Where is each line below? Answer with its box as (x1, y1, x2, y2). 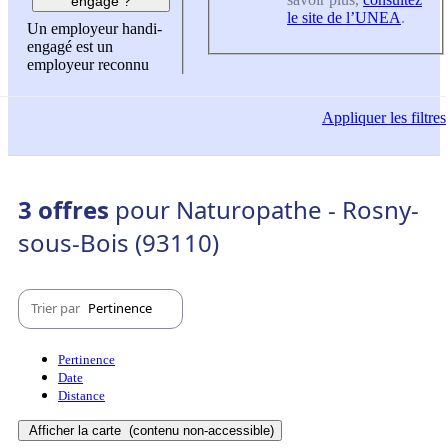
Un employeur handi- (27, 20, 162, 38)
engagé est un (27, 38, 113, 56)
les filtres (386, 109, 446, 127)
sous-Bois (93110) (18, 225, 219, 259)
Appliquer (322, 109, 386, 127)
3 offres (18, 192, 115, 226)
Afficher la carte (29, 422, 125, 438)
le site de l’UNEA (287, 8, 401, 26)
